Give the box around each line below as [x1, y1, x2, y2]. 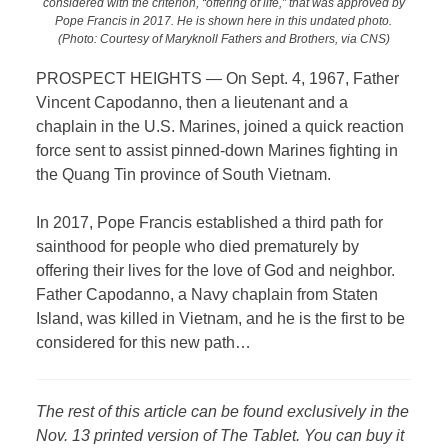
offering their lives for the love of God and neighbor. [36, 262, 396, 280]
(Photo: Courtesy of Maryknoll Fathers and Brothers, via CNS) [57, 31, 390, 45]
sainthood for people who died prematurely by [36, 238, 360, 256]
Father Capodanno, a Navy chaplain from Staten [36, 286, 379, 304]
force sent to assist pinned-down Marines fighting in [36, 142, 399, 160]
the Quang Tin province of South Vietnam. [36, 166, 336, 184]
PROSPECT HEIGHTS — [36, 70, 227, 88]
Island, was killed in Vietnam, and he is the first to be [36, 310, 406, 328]
